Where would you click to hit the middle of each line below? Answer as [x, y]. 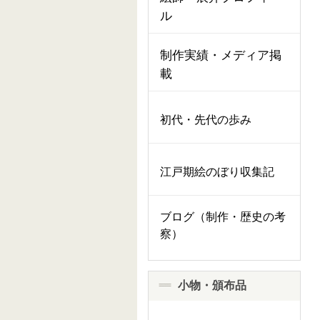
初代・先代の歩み [206, 120]
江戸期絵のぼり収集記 [217, 172]
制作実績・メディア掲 [221, 55]
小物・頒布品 [211, 285]
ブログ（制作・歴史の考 [223, 217]
